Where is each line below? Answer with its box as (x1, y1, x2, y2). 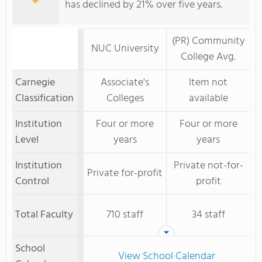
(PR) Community (171, 33, 245, 50)
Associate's (101, 74, 149, 91)
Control (15, 173, 49, 190)
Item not (189, 74, 227, 91)
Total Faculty (15, 206, 73, 223)
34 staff (191, 206, 225, 223)
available (188, 90, 228, 107)
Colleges (106, 90, 144, 107)
